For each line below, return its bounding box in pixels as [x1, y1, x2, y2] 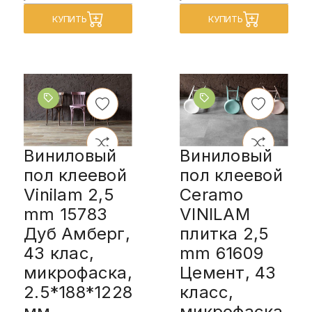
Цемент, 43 [180, 262, 276, 283]
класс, [180, 281, 234, 302]
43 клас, [24, 242, 94, 263]
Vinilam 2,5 [24, 184, 114, 205]
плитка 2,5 [180, 223, 270, 244]
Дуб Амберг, [24, 223, 130, 244]
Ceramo [180, 184, 244, 205]
